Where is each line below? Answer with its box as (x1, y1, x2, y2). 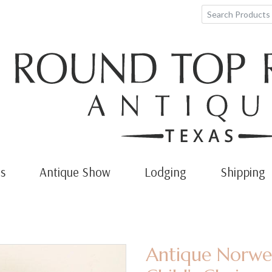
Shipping (220, 163, 266, 180)
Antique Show (39, 163, 111, 180)
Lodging (144, 163, 187, 180)
